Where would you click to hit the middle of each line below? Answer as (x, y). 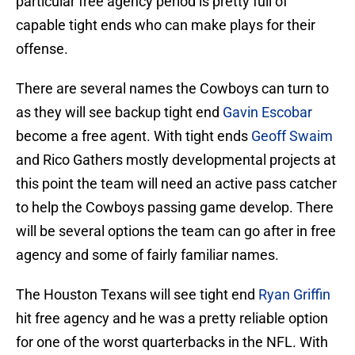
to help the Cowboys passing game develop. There (175, 208)
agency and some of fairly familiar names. (147, 255)
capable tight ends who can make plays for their (166, 25)
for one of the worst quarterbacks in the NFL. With (172, 342)
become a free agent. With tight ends (134, 136)
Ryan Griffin (294, 295)
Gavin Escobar (267, 113)
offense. (42, 49)
